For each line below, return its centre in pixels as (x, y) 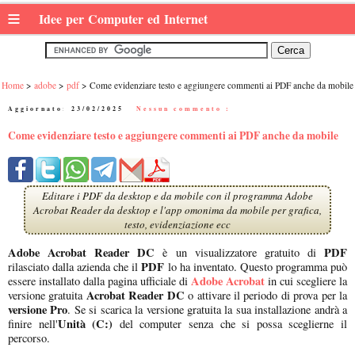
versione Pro (38, 310)
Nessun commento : (183, 109)
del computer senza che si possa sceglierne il (233, 324)
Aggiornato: (40, 109)
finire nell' (33, 324)
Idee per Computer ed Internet (125, 19)
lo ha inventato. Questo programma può (256, 267)
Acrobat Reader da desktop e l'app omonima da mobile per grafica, (177, 210)
